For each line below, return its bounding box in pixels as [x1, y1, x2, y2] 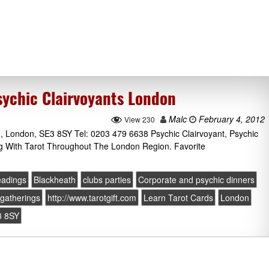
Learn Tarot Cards [144, 192, 214, 204]
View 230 [124, 114, 155, 124]
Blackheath [34, 174, 76, 186]
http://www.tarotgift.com [47, 192, 137, 204]
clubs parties [83, 174, 131, 186]
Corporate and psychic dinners [138, 174, 255, 186]
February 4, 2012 [196, 113, 265, 125]
